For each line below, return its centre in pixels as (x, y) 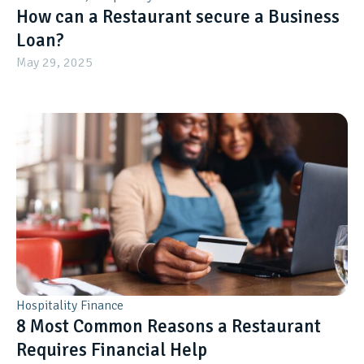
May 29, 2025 (54, 63)
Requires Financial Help (112, 351)
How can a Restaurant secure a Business (178, 17)
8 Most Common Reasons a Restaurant (169, 327)
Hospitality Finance (70, 306)
